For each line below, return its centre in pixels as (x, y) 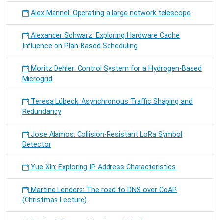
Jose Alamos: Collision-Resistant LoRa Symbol (106, 134)
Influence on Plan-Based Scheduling (80, 46)
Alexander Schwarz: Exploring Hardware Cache (105, 36)
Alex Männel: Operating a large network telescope (110, 13)
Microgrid (37, 79)
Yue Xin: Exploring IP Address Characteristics (103, 167)
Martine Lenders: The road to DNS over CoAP (103, 190)
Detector (37, 145)
